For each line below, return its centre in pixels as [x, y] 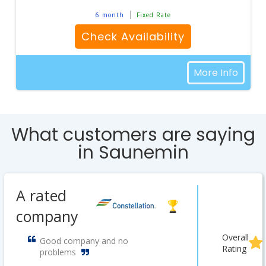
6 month [110, 15]
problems [58, 252]
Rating [234, 248]
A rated [41, 195]
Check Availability [133, 37]
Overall [235, 237]
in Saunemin [133, 153]
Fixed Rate [153, 15]
